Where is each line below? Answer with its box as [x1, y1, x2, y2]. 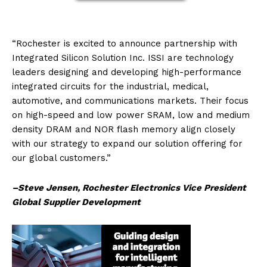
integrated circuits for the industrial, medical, [12, 81, 209, 92]
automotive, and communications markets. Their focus [12, 95, 249, 107]
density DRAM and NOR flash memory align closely [12, 124, 235, 135]
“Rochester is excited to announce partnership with [12, 38, 237, 49]
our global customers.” [12, 153, 111, 164]
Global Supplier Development [12, 197, 141, 208]
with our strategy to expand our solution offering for [12, 138, 243, 150]
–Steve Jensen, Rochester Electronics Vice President [12, 182, 246, 194]
